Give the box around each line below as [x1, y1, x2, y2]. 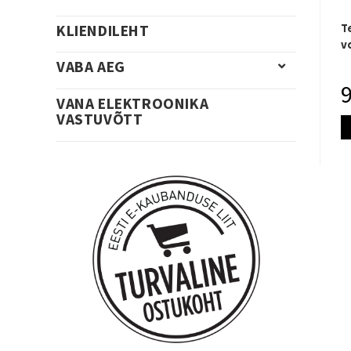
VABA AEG [56, 57, 125, 77]
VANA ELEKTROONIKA [56, 94, 209, 114]
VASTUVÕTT [56, 110, 143, 129]
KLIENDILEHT [56, 20, 150, 40]
